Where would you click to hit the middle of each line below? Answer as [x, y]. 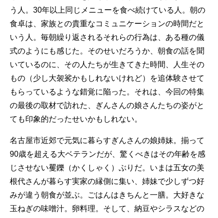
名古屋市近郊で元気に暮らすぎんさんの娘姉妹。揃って [107, 140]
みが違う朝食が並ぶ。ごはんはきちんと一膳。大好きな [107, 195]
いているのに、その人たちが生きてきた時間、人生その [107, 64]
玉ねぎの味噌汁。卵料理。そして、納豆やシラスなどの [107, 208]
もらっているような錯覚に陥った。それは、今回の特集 [107, 91]
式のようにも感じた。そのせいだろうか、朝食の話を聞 [107, 51]
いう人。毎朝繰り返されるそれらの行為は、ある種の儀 [107, 37]
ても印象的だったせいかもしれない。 [76, 119]
